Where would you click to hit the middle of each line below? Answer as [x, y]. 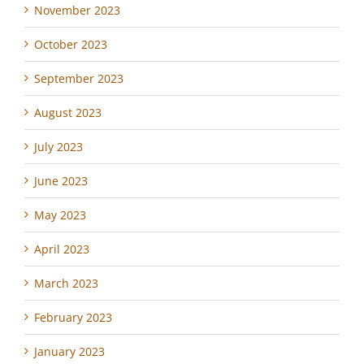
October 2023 [71, 44]
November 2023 [77, 10]
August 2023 [68, 112]
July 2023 [58, 146]
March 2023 [66, 283]
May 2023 [60, 214]
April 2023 [62, 249]
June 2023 [61, 180]
